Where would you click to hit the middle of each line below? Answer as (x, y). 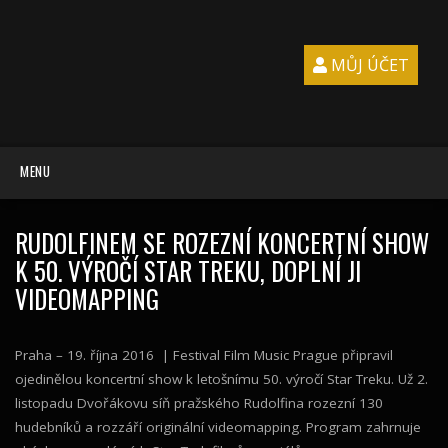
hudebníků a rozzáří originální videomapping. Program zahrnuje (218, 427)
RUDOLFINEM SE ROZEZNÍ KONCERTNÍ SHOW (222, 242)
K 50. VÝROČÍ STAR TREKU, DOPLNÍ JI (188, 270)
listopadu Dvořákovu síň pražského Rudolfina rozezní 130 (199, 403)
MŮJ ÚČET (370, 65)
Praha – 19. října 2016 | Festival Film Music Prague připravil (204, 355)
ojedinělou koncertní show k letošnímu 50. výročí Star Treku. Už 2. (221, 379)
